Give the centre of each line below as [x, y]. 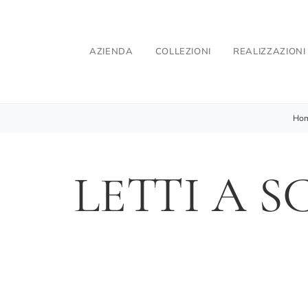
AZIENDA [111, 51]
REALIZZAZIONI [269, 51]
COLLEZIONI [183, 51]
